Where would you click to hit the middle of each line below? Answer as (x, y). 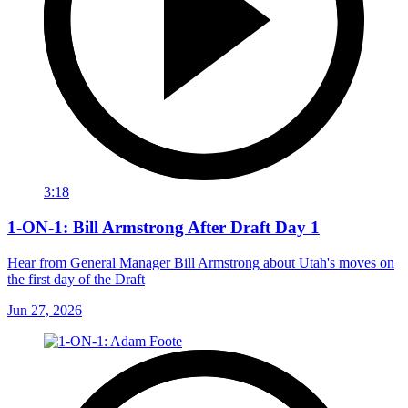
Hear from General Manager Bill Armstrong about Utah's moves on (201, 262)
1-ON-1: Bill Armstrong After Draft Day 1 (163, 227)
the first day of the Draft (76, 279)
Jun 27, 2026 (45, 310)
